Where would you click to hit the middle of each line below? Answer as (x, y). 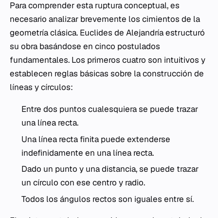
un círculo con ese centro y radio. (83, 183)
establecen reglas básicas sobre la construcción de (107, 73)
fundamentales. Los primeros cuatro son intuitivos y (108, 60)
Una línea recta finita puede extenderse (96, 139)
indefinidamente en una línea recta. (88, 153)
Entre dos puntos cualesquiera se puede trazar (110, 109)
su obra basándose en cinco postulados (85, 46)
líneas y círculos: (41, 87)
